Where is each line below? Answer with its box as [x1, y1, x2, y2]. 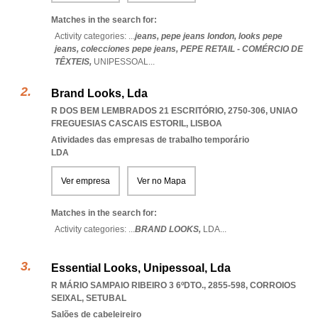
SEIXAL [51, 293, 82, 303]
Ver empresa [61, 176, 110, 186]
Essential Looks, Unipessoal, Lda [51, 262, 231, 274]
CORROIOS [250, 280, 296, 290]
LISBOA [190, 119, 222, 128]
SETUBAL [86, 293, 126, 303]
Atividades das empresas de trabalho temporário [51, 135, 249, 145]
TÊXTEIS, [55, 57, 94, 67]
